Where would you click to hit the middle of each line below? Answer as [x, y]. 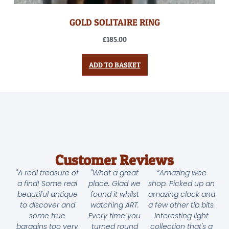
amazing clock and [181, 194]
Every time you [114, 215]
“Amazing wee [181, 173]
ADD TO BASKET [114, 65]
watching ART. [114, 205]
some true [48, 215]
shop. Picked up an [182, 183]
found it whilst [114, 194]
